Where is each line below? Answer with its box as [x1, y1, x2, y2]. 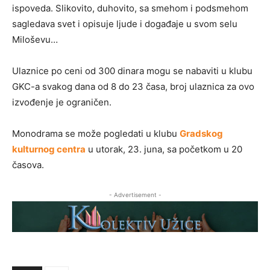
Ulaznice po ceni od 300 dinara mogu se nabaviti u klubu [12, 65, 253, 77]
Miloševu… [12, 34, 58, 46]
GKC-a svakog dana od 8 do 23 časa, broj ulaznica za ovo [12, 81, 254, 93]
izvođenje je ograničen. [12, 96, 111, 108]
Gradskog [180, 128, 223, 140]
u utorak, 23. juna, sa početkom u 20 [86, 143, 242, 155]
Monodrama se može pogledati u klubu [12, 128, 180, 140]
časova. [12, 159, 44, 171]
